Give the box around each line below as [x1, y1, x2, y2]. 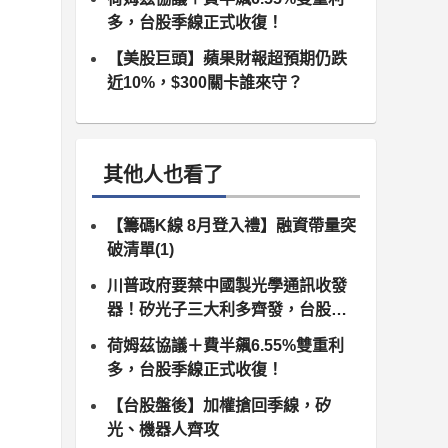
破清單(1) [107, 241, 174, 258]
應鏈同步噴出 [107, 325, 203, 342]
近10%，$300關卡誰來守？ [107, 74, 303, 91]
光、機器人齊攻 [107, 421, 219, 438]
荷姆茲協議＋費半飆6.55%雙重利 [107, 337, 344, 354]
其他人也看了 [103, 164, 223, 186]
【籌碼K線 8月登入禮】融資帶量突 [107, 217, 356, 234]
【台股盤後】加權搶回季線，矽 [107, 397, 331, 414]
